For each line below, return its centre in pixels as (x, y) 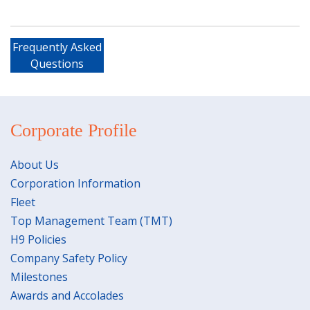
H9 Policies (38, 239)
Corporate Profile (74, 130)
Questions (57, 63)
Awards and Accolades (67, 295)
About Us (35, 164)
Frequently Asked (57, 47)
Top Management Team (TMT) (91, 220)
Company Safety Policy (69, 258)
